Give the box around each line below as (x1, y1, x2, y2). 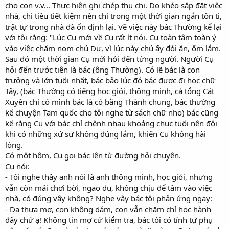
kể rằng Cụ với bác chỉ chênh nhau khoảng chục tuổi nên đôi (5, 118, 217, 128)
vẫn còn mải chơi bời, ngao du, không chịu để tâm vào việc (5, 182, 212, 193)
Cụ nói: (5, 161, 30, 171)
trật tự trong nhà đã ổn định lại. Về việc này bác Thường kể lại (5, 21, 222, 32)
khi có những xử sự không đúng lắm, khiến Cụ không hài (5, 128, 206, 139)
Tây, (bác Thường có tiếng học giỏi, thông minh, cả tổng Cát (5, 85, 214, 96)
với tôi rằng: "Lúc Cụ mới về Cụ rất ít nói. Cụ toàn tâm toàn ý (5, 32, 216, 42)
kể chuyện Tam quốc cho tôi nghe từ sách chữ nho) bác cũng (5, 107, 218, 118)
